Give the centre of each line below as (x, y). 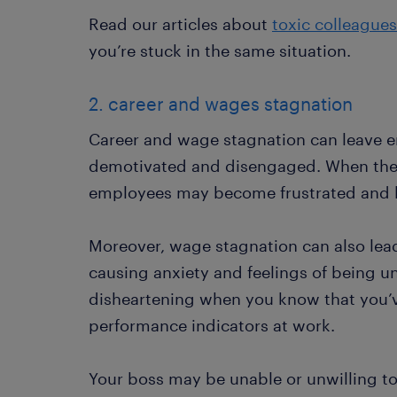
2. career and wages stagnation (221, 103)
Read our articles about (180, 23)
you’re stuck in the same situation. (220, 50)
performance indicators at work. (212, 325)
